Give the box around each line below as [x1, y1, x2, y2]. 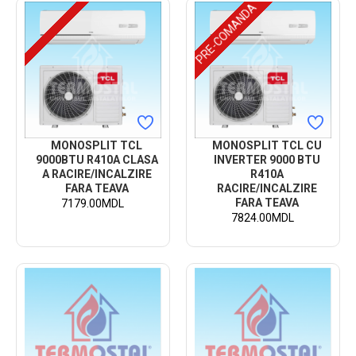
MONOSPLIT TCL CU [211, 138, 322, 152]
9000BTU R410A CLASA [35, 153, 158, 166]
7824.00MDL [231, 211, 295, 224]
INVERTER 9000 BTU [213, 153, 320, 166]
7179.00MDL [61, 196, 125, 210]
